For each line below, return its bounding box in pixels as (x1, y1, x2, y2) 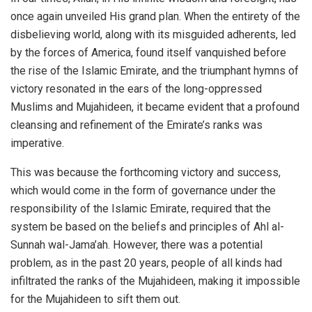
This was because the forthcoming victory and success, (10, 165, 281, 179)
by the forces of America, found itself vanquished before (10, 45, 286, 59)
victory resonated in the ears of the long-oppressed (10, 81, 262, 95)
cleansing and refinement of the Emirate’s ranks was (10, 118, 263, 132)
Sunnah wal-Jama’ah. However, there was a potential (10, 237, 263, 251)
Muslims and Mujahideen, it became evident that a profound (10, 100, 299, 114)
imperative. (10, 136, 64, 150)
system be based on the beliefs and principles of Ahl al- (10, 219, 284, 233)
